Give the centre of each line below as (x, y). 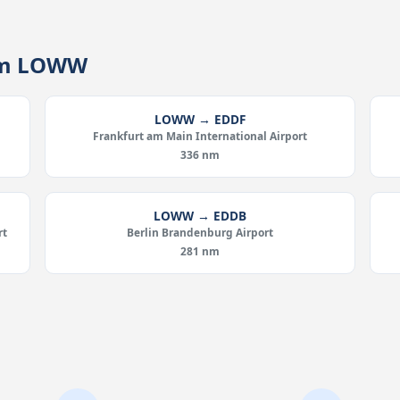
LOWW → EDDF (200, 119)
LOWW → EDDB (200, 216)
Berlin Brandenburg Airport (200, 232)
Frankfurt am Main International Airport (200, 136)
